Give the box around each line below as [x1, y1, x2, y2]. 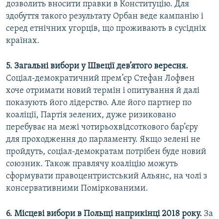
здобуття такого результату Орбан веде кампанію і [6, 12, 203, 22]
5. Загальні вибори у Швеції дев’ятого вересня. [6, 62, 188, 71]
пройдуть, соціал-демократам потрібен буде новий [6, 147, 206, 157]
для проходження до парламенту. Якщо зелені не [6, 135, 200, 145]
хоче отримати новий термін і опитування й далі [6, 86, 199, 96]
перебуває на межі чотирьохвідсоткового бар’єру [6, 123, 198, 132]
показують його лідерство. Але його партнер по [6, 98, 192, 108]
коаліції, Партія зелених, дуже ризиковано [6, 110, 176, 120]
